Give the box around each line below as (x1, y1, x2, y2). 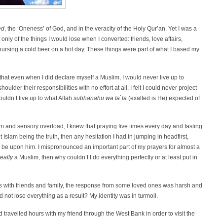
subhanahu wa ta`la (74, 95, 127, 102)
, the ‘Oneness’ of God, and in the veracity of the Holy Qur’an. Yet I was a (4, 25, 197, 33)
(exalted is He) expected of (128, 95, 200, 102)
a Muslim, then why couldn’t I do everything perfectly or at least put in (13, 154, 198, 161)
